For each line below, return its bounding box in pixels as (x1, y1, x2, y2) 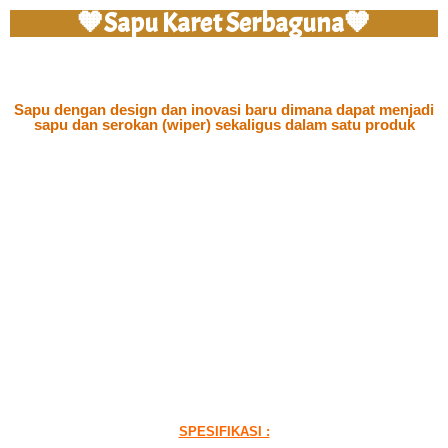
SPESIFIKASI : (178, 424, 270, 439)
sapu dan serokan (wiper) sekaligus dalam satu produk (33, 116, 415, 133)
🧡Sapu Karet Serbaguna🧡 (77, 6, 371, 40)
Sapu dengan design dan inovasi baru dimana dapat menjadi (14, 101, 434, 118)
